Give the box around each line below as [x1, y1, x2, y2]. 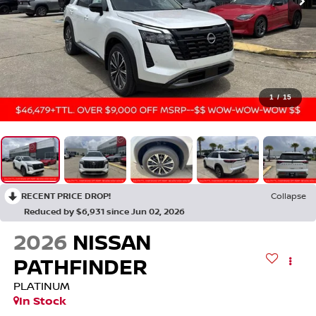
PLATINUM [13, 278, 70, 294]
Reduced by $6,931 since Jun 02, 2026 [24, 205, 185, 217]
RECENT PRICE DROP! [21, 189, 111, 202]
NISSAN [72, 227, 151, 257]
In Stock [18, 293, 66, 309]
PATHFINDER [13, 252, 147, 281]
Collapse [271, 189, 306, 202]
